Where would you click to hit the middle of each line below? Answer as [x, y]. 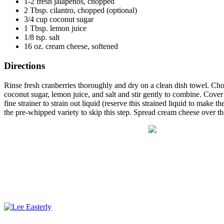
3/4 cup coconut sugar [59, 19]
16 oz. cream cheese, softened [71, 46]
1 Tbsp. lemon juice [55, 28]
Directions [24, 66]
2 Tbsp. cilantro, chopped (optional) [80, 10]
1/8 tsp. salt [42, 37]
